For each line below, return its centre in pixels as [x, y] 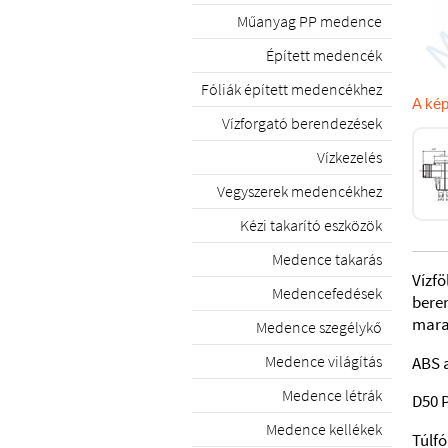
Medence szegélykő [319, 327]
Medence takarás [327, 259]
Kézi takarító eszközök [311, 225]
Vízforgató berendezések [302, 123]
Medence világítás [323, 361]
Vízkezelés [349, 157]
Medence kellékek [324, 429]
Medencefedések [327, 293]
